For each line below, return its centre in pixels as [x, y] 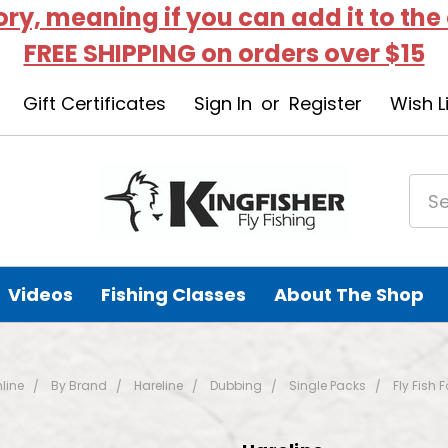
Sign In [222, 103]
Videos [41, 294]
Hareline [158, 385]
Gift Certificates [94, 103]
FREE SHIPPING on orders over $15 [224, 53]
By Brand [78, 385]
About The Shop [349, 294]
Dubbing [235, 385]
